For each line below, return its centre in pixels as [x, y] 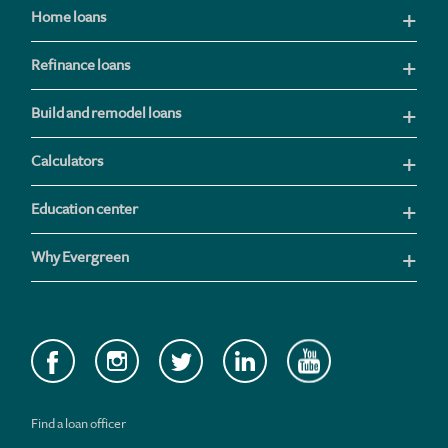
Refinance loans [80, 65]
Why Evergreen [80, 257]
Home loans [68, 17]
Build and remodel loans [106, 113]
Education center [84, 209]
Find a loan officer [78, 423]
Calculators [67, 161]
